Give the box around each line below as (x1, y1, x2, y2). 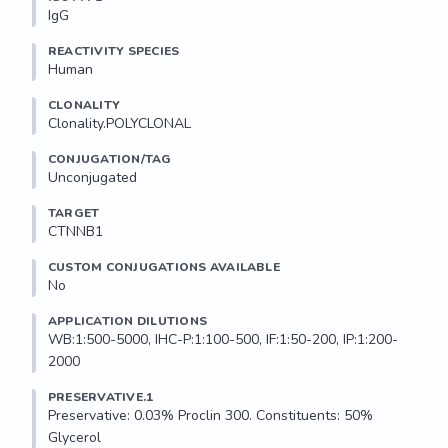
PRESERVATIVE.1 (48, 389, 154, 405)
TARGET (48, 205, 100, 221)
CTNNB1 (48, 222, 103, 241)
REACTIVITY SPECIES (48, 43, 180, 59)
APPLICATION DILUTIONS (48, 313, 208, 329)
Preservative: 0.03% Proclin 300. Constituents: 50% (48, 406, 373, 425)
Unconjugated (48, 168, 137, 187)
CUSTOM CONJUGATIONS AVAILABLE (48, 259, 280, 275)
